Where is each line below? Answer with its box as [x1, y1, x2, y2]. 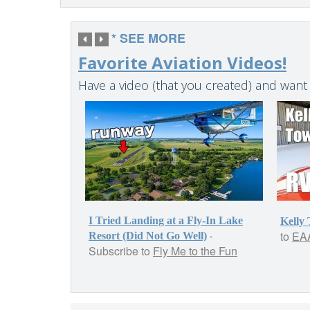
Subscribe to [89, 243, 153, 259]
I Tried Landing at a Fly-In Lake [89, 215, 243, 227]
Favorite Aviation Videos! [78, 51, 286, 74]
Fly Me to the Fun [153, 243, 237, 259]
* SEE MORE [111, 28, 185, 47]
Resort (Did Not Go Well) [89, 230, 207, 242]
